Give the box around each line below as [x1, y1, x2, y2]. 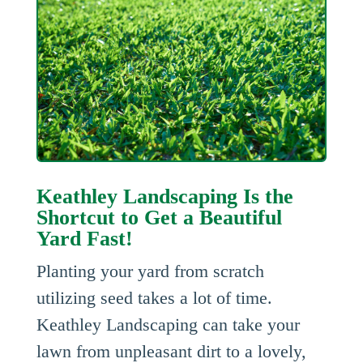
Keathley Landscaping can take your [36, 314, 300, 335]
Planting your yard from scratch [36, 261, 264, 282]
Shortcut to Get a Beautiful [36, 206, 282, 230]
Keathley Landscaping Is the [36, 185, 293, 209]
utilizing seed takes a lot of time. [36, 288, 272, 309]
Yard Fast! [36, 227, 133, 251]
